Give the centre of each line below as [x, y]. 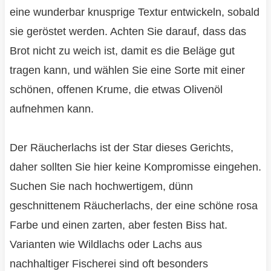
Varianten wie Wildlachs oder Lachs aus [106, 245]
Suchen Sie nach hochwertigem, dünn [101, 187]
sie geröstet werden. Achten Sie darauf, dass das [128, 32]
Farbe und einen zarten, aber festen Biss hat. [118, 225]
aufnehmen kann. [51, 109]
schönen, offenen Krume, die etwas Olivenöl [116, 90]
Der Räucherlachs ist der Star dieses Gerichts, [121, 148]
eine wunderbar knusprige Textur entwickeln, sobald [134, 12]
